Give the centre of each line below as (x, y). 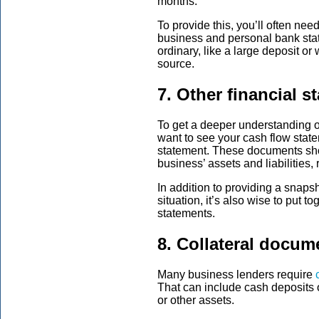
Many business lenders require (236, 274)
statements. (186, 213)
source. (176, 63)
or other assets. (196, 300)
